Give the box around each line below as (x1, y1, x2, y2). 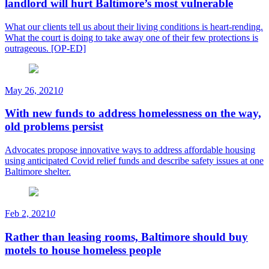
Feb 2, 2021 (5, 208, 50, 219)
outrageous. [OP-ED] (5, 43, 86, 53)
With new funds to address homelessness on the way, (5, 107, 261, 120)
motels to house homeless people (5, 243, 161, 256)
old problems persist (5, 120, 103, 133)
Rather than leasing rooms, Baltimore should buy (5, 230, 248, 243)
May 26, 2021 (5, 85, 58, 95)
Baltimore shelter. (5, 166, 71, 177)
